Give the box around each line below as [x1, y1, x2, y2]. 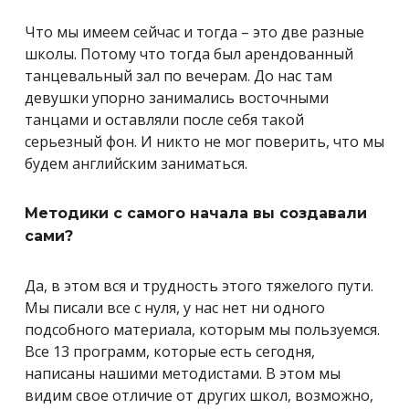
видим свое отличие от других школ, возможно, [25, 384, 373, 405]
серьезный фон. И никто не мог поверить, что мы [25, 131, 384, 152]
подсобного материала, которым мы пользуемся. [25, 319, 380, 340]
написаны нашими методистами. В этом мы [25, 362, 341, 383]
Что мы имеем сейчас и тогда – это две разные [25, 21, 364, 42]
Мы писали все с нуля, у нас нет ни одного [25, 297, 325, 318]
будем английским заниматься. [25, 152, 247, 173]
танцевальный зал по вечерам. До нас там [25, 65, 332, 86]
